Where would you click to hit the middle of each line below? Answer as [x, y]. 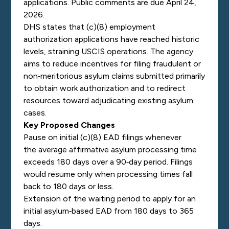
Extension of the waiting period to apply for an [110, 199]
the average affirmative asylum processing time [110, 150]
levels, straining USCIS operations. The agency [109, 51]
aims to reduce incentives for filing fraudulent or [112, 64]
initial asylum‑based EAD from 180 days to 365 [109, 211]
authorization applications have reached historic [112, 39]
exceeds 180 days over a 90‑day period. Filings [108, 162]
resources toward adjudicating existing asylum [109, 100]
